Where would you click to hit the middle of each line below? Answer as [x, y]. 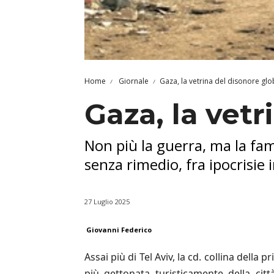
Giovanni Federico [119, 230]
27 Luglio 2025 [107, 202]
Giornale [133, 81]
